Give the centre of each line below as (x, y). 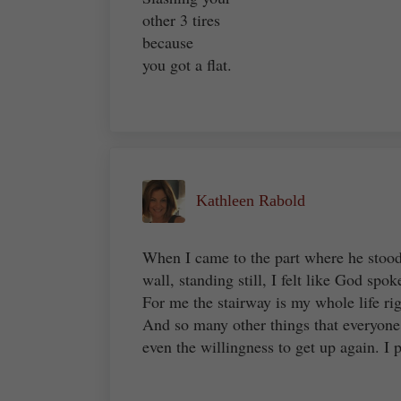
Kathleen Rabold (251, 201)
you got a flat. (187, 65)
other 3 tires (181, 20)
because (168, 43)
